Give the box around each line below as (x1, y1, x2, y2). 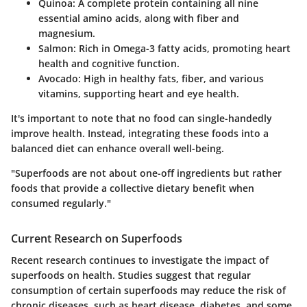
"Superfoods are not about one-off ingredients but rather (11, 166, 282, 180)
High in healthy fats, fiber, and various (81, 71, 264, 85)
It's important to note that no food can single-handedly (11, 111, 272, 125)
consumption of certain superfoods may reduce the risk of (11, 284, 286, 297)
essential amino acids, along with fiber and (38, 11, 239, 25)
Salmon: (38, 41, 76, 55)
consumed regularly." (11, 196, 111, 210)
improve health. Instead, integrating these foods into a (11, 126, 269, 140)
